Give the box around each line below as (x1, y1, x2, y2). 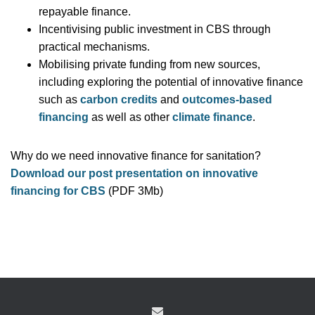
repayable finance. (39, 6, 131, 18)
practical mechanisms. (39, 41, 150, 53)
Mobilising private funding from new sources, (39, 58, 260, 70)
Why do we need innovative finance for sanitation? (11, 150, 261, 162)
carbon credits (80, 94, 157, 105)
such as (39, 94, 80, 105)
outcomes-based (182, 94, 272, 105)
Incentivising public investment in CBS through (39, 23, 271, 35)
